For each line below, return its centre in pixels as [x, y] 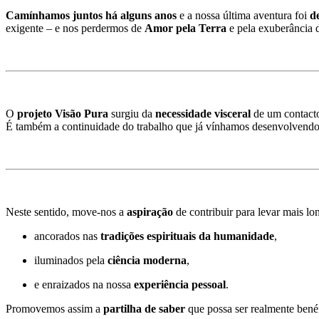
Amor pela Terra [185, 28]
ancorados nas [67, 236]
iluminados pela [71, 260]
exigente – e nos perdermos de [75, 28]
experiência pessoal [180, 284]
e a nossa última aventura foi [243, 15]
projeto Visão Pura [63, 113]
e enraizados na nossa [84, 284]
